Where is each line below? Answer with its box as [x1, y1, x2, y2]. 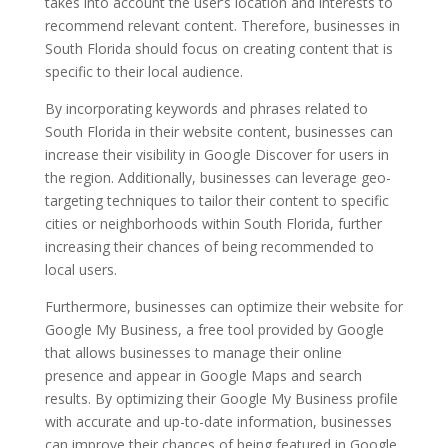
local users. [44, 259, 117, 279]
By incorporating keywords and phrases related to [44, 98, 368, 118]
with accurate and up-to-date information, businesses [44, 411, 392, 431]
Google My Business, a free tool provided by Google [44, 319, 384, 339]
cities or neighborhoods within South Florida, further [44, 213, 382, 233]
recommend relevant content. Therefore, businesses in [44, 15, 400, 35]
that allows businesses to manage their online [44, 342, 342, 362]
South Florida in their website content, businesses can [44, 121, 393, 141]
